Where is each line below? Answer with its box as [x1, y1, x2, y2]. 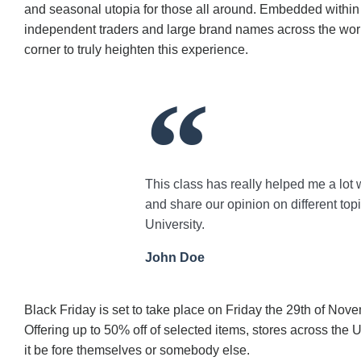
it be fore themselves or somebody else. [24, 343, 250, 358]
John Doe [145, 251, 205, 265]
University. [145, 218, 205, 232]
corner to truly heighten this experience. [24, 43, 248, 57]
